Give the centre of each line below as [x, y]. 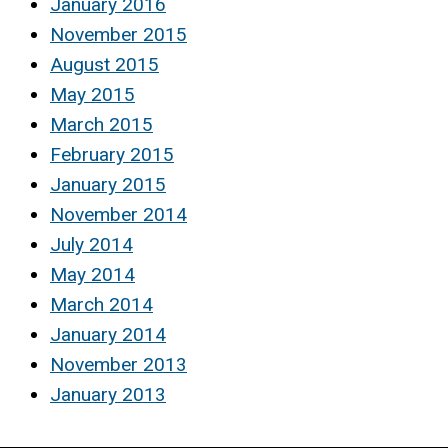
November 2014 [118, 214]
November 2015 [118, 34]
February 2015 [112, 154]
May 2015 [92, 94]
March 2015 [101, 124]
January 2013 [108, 394]
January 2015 [108, 184]
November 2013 [118, 364]
